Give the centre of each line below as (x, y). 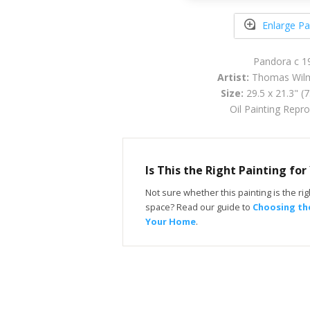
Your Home (171, 221)
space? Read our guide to (199, 207)
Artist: (233, 77)
